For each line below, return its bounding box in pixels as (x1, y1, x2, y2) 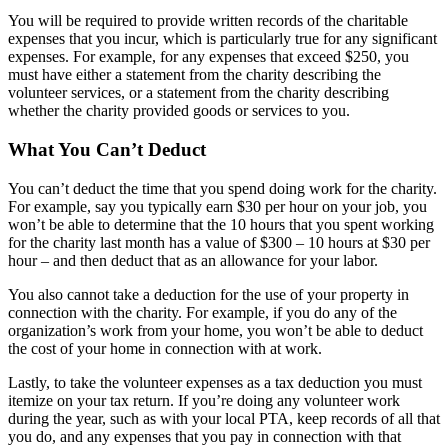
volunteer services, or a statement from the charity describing (8, 84, 389, 102)
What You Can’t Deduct (8, 138, 206, 160)
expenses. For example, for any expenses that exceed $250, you (8, 48, 409, 66)
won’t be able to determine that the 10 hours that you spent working (8, 215, 434, 233)
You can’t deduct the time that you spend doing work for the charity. (8, 179, 437, 197)
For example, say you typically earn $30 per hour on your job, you (8, 197, 427, 215)
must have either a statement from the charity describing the (8, 66, 381, 84)
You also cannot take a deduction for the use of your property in (8, 285, 409, 303)
